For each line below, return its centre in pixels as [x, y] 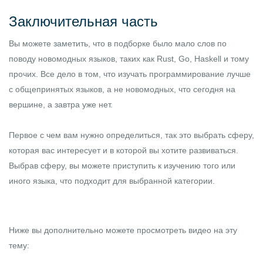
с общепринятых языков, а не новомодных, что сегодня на [122, 89]
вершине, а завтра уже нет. [61, 104]
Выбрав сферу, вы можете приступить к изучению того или [122, 165]
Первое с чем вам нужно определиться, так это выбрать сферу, [131, 135]
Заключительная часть [83, 21]
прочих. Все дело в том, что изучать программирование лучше [130, 74]
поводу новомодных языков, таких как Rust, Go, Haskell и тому [129, 58]
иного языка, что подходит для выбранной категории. [112, 181]
